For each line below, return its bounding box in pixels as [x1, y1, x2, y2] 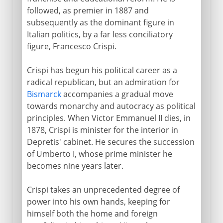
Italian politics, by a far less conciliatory [26, 28, 173, 40]
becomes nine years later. [26, 160, 123, 171]
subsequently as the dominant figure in [26, 16, 174, 28]
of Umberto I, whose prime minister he [26, 148, 172, 159]
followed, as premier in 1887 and [26, 4, 149, 16]
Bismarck [26, 88, 61, 100]
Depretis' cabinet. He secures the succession [26, 136, 195, 147]
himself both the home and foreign [26, 208, 158, 219]
